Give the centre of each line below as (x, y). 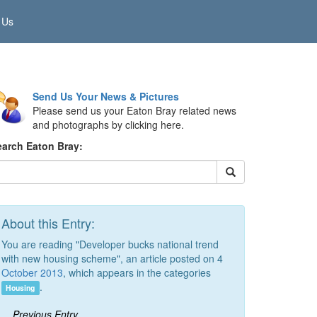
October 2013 (32, 272)
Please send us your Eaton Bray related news (134, 110)
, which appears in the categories (137, 272)
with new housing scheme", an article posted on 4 (112, 258)
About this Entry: (48, 223)
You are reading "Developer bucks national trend (110, 244)
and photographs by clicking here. (108, 125)
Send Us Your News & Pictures (106, 96)
